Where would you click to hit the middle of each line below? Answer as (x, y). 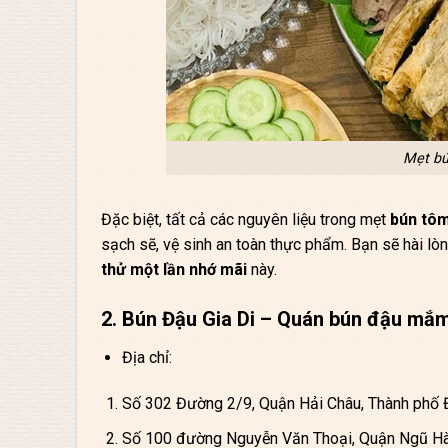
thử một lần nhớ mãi (174, 270)
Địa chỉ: (146, 358)
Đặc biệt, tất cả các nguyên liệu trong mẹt (245, 220)
